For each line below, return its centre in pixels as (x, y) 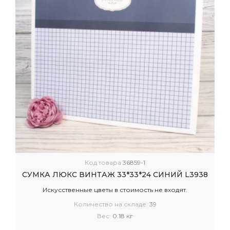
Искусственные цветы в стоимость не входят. (115, 190)
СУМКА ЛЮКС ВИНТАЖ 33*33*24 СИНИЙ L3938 (115, 175)
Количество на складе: (111, 204)
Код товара (104, 163)
